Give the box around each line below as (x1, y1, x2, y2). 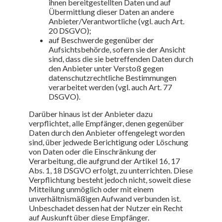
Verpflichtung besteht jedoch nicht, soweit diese (29, 174, 191, 184)
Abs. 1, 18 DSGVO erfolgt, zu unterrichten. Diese (29, 165, 193, 175)
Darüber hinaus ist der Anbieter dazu (29, 109, 153, 118)
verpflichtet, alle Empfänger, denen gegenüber (29, 118, 184, 128)
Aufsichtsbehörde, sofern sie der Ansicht (49, 44, 185, 54)
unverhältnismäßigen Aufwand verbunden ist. (29, 193, 181, 203)
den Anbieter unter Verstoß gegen (49, 63, 164, 73)
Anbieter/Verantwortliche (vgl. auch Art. (49, 16, 184, 26)
